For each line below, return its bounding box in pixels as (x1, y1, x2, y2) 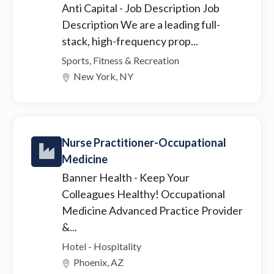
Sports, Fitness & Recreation (62, 54, 179, 66)
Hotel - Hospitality (62, 240, 141, 252)
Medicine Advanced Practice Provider (62, 203, 243, 217)
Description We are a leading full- (62, 17, 220, 31)
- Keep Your (134, 170, 190, 184)
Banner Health (62, 170, 134, 184)
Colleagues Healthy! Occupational (62, 187, 225, 201)
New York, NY (73, 70, 133, 82)
